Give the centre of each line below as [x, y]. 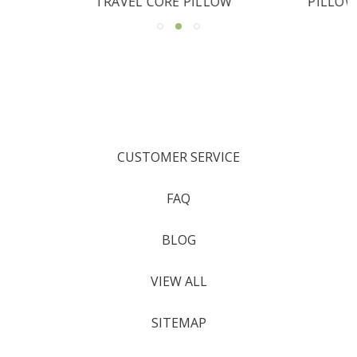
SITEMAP [178, 322]
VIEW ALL [178, 281]
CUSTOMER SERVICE [178, 157]
